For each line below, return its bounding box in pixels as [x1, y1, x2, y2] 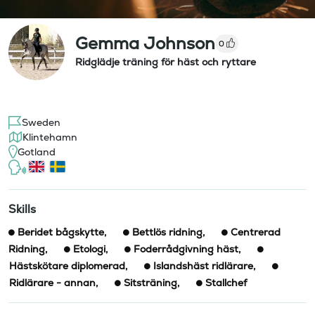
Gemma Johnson [75, 32, 215, 54]
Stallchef [205, 276, 247, 289]
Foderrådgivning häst [134, 242, 238, 255]
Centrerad [231, 225, 281, 238]
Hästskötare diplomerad [9, 259, 125, 272]
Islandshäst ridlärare [153, 259, 253, 272]
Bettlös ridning [132, 225, 202, 238]
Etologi [73, 242, 105, 255]
